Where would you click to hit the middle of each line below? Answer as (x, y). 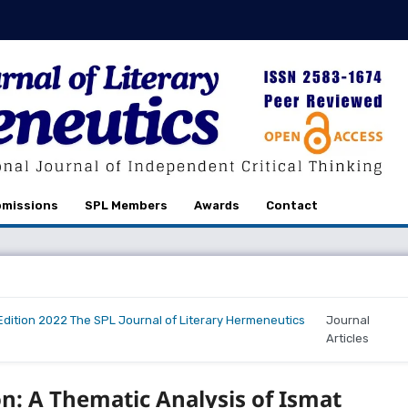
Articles (348, 339)
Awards (216, 206)
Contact (291, 206)
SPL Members (126, 206)
